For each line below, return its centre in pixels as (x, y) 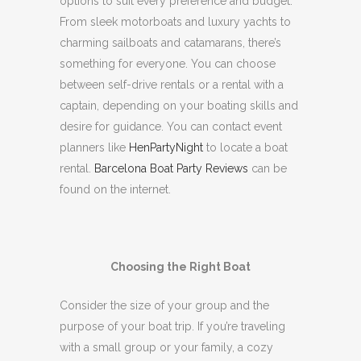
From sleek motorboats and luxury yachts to (175, 21)
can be (268, 168)
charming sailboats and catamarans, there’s (170, 42)
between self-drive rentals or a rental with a (172, 84)
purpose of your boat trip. (129, 326)
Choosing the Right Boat (180, 266)
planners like (94, 147)
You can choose (233, 63)
